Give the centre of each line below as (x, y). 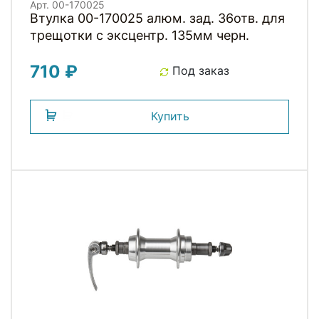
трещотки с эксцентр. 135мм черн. (140, 36)
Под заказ (199, 71)
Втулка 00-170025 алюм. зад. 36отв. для (157, 19)
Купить (170, 116)
